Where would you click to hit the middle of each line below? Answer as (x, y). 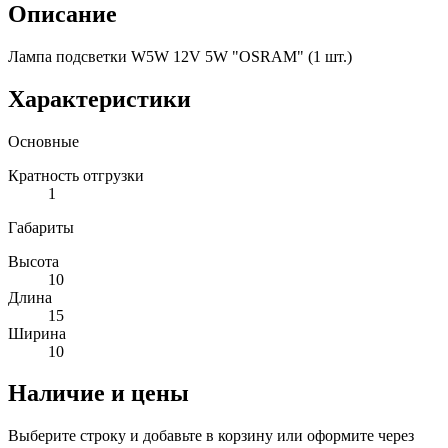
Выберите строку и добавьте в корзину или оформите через (211, 436)
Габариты (41, 227)
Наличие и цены (98, 393)
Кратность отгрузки (76, 175)
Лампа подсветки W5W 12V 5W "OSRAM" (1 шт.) (180, 56)
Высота (33, 261)
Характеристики (99, 98)
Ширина (37, 333)
